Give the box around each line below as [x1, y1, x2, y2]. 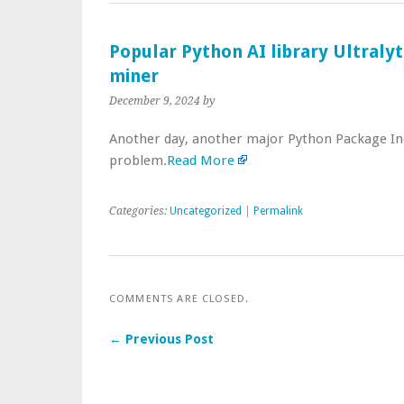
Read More [167, 152, 234, 169]
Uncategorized [170, 205, 242, 217]
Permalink [253, 205, 303, 217]
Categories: [109, 205, 170, 217]
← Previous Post [109, 332, 214, 346]
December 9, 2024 [109, 95, 200, 107]
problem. [109, 152, 167, 169]
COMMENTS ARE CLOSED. [109, 292, 250, 305]
